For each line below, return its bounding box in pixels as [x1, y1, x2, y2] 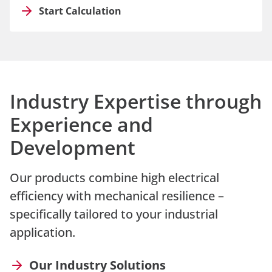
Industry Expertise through [10, 88, 262, 114]
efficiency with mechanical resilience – [10, 188, 224, 204]
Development [10, 134, 135, 160]
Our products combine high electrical [10, 169, 219, 186]
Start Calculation [39, 4, 121, 18]
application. [10, 224, 75, 240]
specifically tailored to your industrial [10, 206, 218, 222]
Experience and [10, 111, 153, 137]
